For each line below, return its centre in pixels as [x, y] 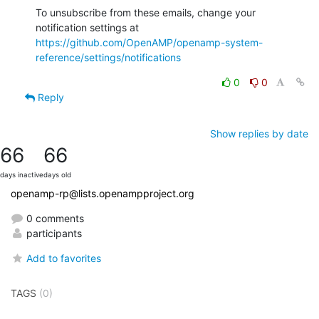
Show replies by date [259, 133]
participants [53, 233]
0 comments [54, 218]
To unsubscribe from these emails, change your [146, 12]
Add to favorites [64, 258]
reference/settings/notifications [108, 57]
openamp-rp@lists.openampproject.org [103, 193]
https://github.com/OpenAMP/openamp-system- [149, 42]
